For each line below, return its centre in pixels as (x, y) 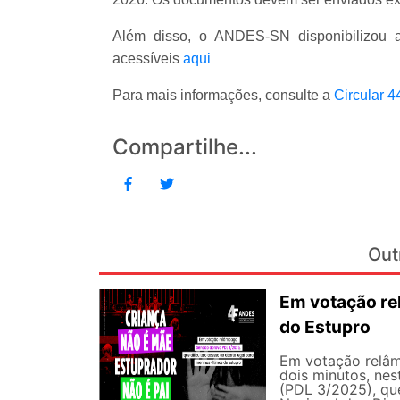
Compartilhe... (185, 146)
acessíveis (148, 58)
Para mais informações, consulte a (223, 95)
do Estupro (325, 326)
